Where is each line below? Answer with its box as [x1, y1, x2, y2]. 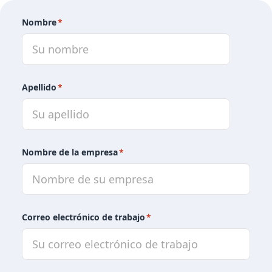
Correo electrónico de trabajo [22, 211, 145, 223]
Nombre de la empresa [22, 146, 118, 158]
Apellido [22, 81, 56, 93]
